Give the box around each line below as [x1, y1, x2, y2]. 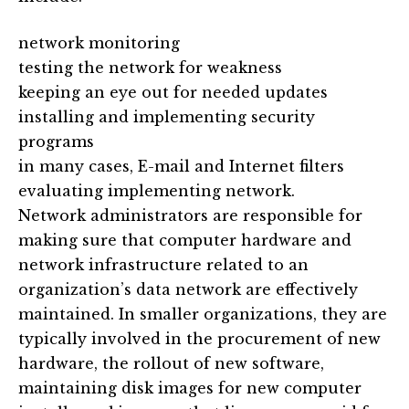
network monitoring [18, 34, 180, 53]
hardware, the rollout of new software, [18, 354, 324, 373]
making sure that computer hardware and [18, 231, 351, 250]
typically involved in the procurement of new [18, 330, 381, 349]
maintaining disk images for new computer [18, 379, 362, 398]
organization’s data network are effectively [18, 280, 358, 299]
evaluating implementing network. [18, 182, 295, 201]
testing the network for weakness [18, 58, 282, 78]
